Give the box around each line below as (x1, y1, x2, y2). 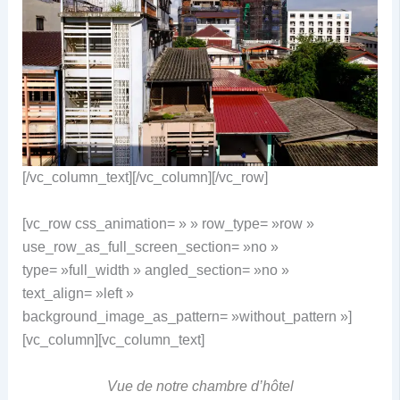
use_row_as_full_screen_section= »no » (21, 238, 279, 254)
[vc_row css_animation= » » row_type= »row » (21, 215, 314, 231)
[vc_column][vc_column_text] (21, 331, 204, 347)
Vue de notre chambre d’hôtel (106, 378, 294, 394)
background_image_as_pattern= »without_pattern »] (21, 308, 352, 324)
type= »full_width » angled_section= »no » (21, 262, 289, 278)
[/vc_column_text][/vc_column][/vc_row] (21, 170, 268, 186)
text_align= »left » (21, 285, 134, 301)
